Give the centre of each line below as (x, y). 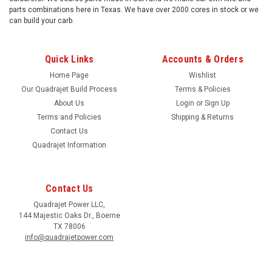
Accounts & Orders (202, 59)
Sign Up (217, 103)
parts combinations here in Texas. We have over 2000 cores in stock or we (134, 9)
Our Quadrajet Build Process (70, 89)
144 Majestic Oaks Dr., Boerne (69, 215)
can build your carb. (42, 20)
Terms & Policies (202, 89)
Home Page (70, 75)
